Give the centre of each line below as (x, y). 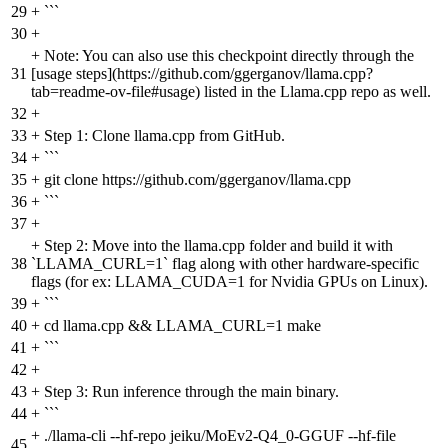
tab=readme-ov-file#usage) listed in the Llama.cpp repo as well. (231, 91)
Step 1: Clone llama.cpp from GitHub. (164, 135)
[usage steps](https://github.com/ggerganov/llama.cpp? (202, 73)
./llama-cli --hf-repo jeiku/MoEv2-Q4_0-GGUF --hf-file (220, 435)
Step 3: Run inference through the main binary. (191, 391)
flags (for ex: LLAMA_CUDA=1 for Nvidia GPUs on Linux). (229, 281)
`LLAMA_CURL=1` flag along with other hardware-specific (225, 263)
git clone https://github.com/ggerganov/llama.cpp (197, 179)
